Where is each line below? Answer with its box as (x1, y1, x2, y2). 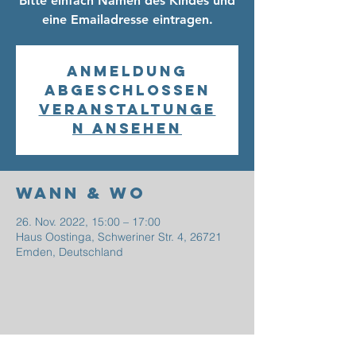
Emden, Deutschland (16, 245, 123, 259)
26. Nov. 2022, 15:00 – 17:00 (16, 215, 161, 229)
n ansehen (72, 119, 182, 137)
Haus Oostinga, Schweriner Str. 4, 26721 (16, 230, 222, 244)
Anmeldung (67, 62, 188, 80)
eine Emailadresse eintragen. (41, 12, 213, 27)
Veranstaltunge (38, 100, 216, 118)
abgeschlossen (44, 81, 211, 99)
